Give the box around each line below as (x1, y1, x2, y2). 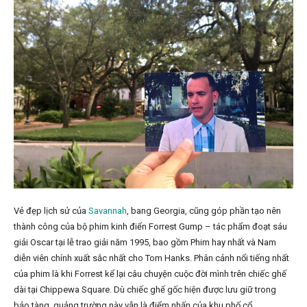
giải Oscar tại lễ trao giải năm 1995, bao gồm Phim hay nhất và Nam (14, 237, 276, 248)
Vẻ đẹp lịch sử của (14, 206, 88, 217)
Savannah (88, 206, 127, 217)
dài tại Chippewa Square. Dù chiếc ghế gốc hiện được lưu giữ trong (14, 284, 276, 295)
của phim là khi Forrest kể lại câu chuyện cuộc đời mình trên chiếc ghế (14, 269, 286, 280)
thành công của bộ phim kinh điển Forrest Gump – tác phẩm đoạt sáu (14, 221, 287, 232)
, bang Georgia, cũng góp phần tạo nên (127, 206, 281, 217)
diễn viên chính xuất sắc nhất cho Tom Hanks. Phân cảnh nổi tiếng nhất (14, 253, 289, 264)
